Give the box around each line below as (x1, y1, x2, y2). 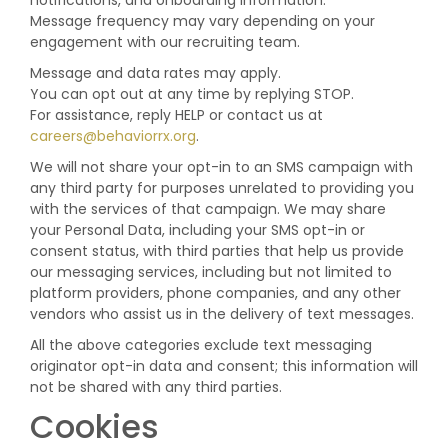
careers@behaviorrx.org (30, 126, 196, 146)
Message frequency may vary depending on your (30, 11, 375, 31)
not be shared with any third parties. (30, 377, 282, 397)
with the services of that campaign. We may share (30, 199, 386, 219)
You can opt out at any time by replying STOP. (30, 84, 354, 104)
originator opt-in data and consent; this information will (30, 356, 418, 376)
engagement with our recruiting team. (30, 32, 300, 52)
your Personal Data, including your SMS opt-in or (30, 220, 365, 240)
